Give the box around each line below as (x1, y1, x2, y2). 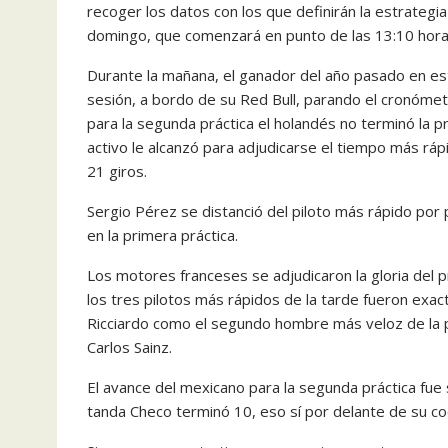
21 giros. (87, 161, 147, 181)
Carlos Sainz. (87, 337, 172, 357)
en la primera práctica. (87, 225, 238, 245)
